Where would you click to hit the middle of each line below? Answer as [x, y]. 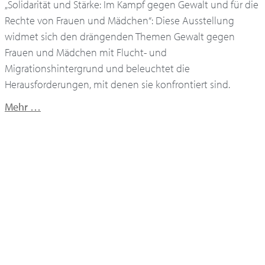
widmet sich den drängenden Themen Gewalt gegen [120, 37]
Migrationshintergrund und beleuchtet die [97, 69]
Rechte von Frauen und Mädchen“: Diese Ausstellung [119, 21]
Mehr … [23, 107]
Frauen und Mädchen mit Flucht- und [86, 53]
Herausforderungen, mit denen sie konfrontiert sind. [117, 85]
